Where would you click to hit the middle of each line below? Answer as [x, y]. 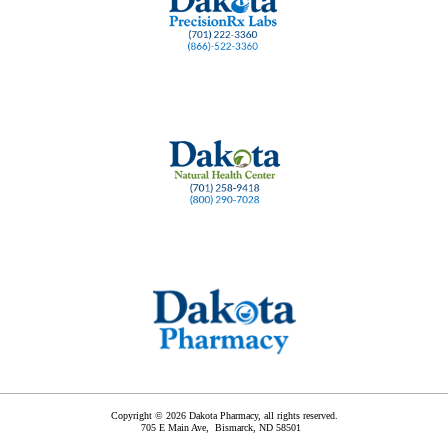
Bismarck [234, 428]
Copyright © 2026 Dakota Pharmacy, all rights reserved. [224, 416]
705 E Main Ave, [178, 428]
